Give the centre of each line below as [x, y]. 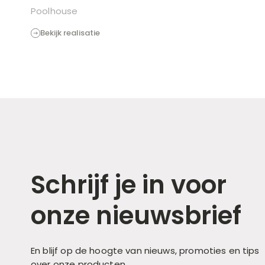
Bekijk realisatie [70, 33]
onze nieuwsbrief [136, 215]
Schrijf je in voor [129, 185]
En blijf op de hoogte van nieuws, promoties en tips [145, 250]
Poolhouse [54, 11]
